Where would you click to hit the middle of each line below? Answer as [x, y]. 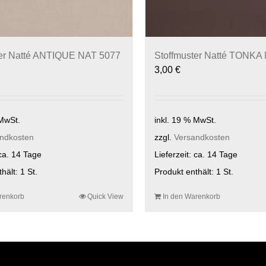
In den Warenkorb [191, 197]
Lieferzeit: [174, 155]
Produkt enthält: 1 [189, 172]
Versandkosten [202, 137]
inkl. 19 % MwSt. [185, 120]
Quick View [105, 197]
